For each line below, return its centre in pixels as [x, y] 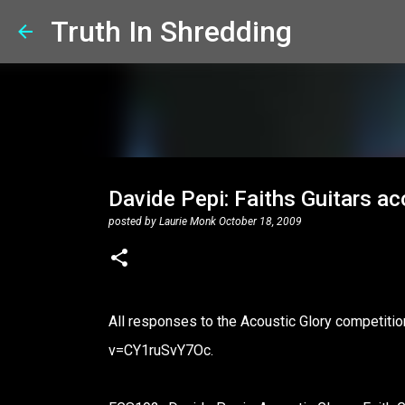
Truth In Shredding [171, 32]
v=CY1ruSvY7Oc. [160, 350]
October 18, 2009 [260, 221]
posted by [133, 221]
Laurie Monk [187, 221]
